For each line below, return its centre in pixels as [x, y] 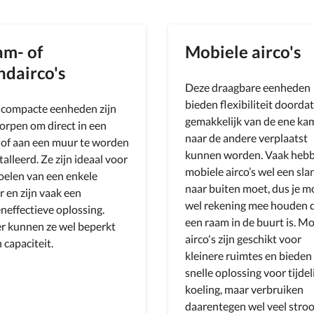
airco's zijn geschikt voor [243, 239]
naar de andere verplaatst [246, 138]
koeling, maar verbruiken [244, 289]
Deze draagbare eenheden [248, 87]
